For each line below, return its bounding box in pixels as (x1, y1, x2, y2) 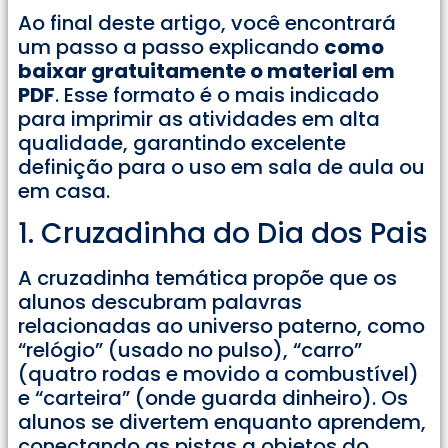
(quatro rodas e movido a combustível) (18, 360, 419, 389)
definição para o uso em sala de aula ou (18, 152, 425, 181)
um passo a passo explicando (18, 32, 324, 61)
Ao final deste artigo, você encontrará (18, 8, 396, 37)
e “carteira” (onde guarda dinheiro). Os (18, 384, 408, 413)
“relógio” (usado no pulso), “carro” (18, 336, 362, 365)
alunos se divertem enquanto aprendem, (18, 408, 426, 437)
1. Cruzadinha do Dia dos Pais (18, 214, 428, 254)
